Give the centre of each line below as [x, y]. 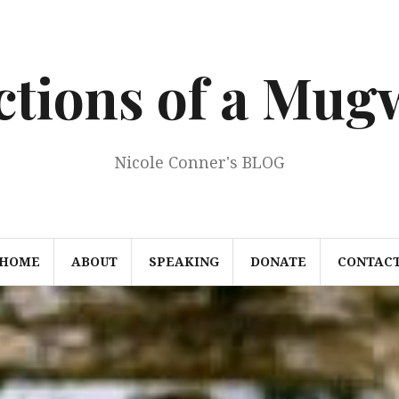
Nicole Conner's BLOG [199, 162]
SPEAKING [183, 261]
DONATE [278, 261]
